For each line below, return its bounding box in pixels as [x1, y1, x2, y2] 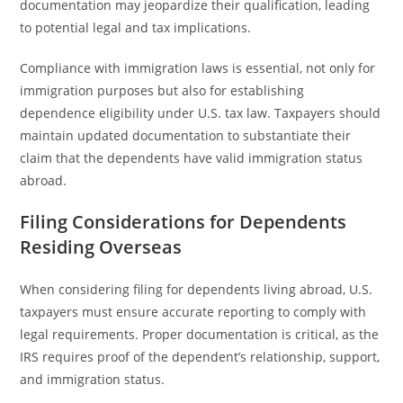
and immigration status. [20, 371, 166, 388]
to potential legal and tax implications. [20, 19, 252, 36]
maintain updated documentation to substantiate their [20, 127, 352, 144]
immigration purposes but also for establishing [20, 82, 305, 99]
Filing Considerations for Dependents [20, 210, 347, 234]
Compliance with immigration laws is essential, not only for [20, 59, 376, 76]
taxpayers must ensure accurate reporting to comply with [20, 303, 367, 320]
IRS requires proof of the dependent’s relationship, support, [20, 348, 381, 365]
